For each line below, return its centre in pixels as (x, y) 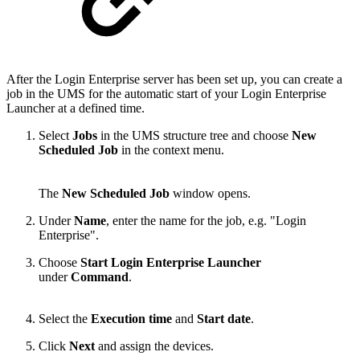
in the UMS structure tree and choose (194, 136)
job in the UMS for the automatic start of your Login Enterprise (166, 94)
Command (100, 277)
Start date (224, 319)
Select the (65, 319)
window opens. (210, 194)
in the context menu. (171, 150)
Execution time (133, 319)
